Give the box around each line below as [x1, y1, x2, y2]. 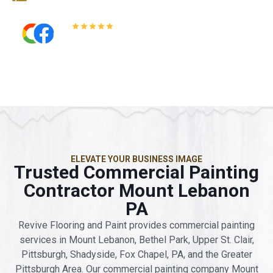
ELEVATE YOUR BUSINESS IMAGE [71, 154, 202, 164]
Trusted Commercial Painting [14, 161, 259, 183]
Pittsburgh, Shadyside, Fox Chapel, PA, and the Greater [21, 248, 252, 260]
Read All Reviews [52, 31, 119, 41]
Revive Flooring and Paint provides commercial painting [18, 219, 255, 231]
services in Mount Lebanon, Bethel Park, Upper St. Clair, [19, 233, 254, 246]
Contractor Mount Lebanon [23, 179, 250, 201]
